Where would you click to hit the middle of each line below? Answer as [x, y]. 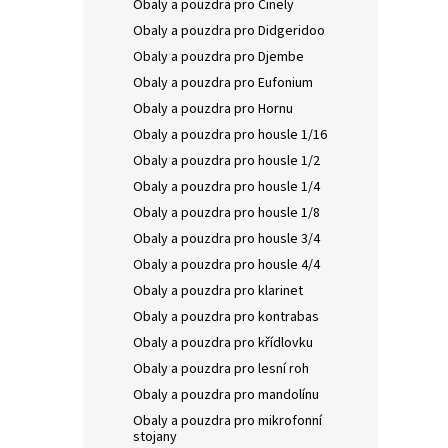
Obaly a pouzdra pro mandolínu [226, 394]
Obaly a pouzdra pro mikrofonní [227, 420]
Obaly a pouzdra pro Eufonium [223, 82]
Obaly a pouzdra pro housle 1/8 [226, 212]
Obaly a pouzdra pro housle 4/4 [226, 264]
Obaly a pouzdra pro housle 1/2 [226, 160]
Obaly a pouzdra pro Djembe [218, 56]
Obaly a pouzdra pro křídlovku [223, 342]
